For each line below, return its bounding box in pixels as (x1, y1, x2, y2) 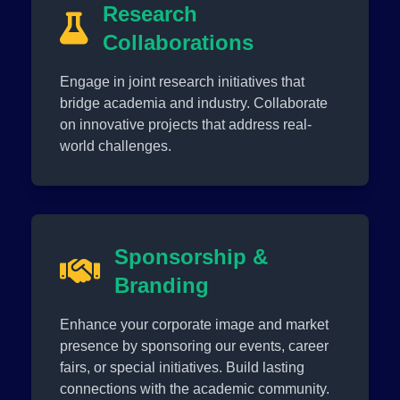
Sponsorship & (114, 244, 269, 269)
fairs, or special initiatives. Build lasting (60, 359, 305, 375)
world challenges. (60, 137, 172, 154)
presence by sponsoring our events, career (60, 337, 329, 354)
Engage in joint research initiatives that (60, 73, 305, 89)
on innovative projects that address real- (60, 116, 312, 132)
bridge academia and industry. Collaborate (60, 95, 329, 111)
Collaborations (103, 29, 254, 54)
